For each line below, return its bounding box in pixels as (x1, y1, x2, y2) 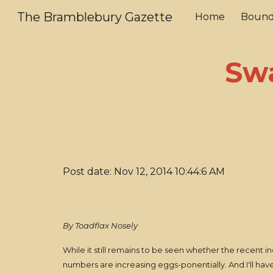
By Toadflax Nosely (62, 221, 138, 230)
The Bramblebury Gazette (17, 10, 172, 24)
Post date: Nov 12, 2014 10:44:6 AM (62, 166, 225, 177)
